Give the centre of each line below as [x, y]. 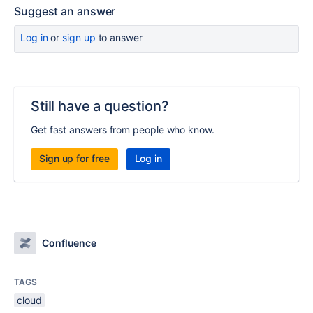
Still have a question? [100, 106]
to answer [119, 37]
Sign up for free [74, 158]
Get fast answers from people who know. [123, 130]
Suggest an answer [65, 11]
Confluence [70, 243]
